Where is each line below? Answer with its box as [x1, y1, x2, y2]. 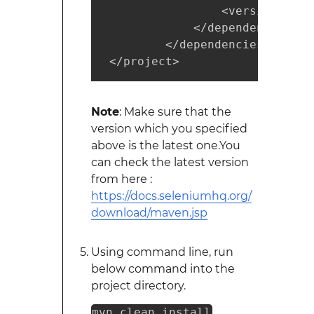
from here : [90, 172, 152, 186]
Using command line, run [90, 245, 233, 259]
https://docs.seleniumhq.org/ [90, 189, 252, 203]
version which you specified [90, 122, 247, 135]
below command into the [90, 262, 235, 275]
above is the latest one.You [90, 139, 240, 152]
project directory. [90, 279, 186, 292]
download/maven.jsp [90, 206, 207, 219]
